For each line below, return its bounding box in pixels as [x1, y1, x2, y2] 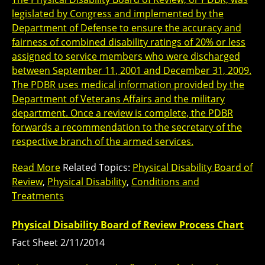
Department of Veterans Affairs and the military [12, 92, 225, 105]
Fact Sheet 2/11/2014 [12, 235, 105, 249]
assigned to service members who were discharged [12, 49, 240, 63]
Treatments [12, 189, 64, 202]
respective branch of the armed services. [12, 134, 193, 148]
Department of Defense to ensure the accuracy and [12, 21, 241, 34]
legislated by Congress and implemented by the [12, 7, 224, 20]
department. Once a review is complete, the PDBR [12, 106, 233, 119]
